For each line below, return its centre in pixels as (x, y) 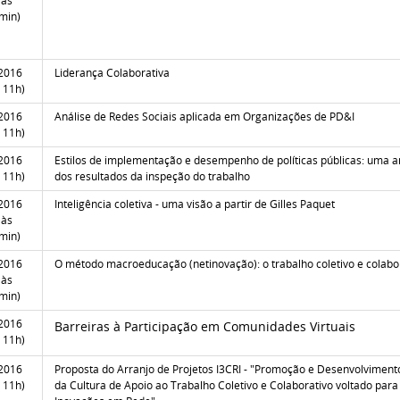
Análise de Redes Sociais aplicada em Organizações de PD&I (204, 116)
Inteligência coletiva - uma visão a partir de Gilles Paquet (194, 204)
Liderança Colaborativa (112, 72)
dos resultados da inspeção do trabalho (152, 176)
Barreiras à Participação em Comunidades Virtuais (204, 326)
